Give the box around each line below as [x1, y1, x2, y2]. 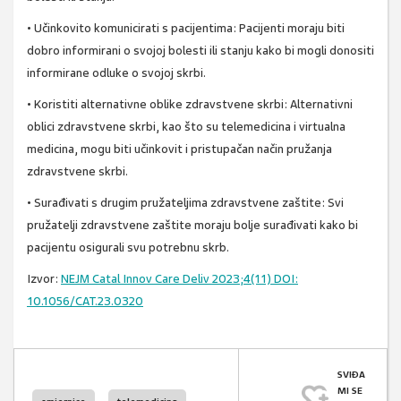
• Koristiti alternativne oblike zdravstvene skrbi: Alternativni [27, 97, 353, 113]
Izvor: [27, 271, 61, 287]
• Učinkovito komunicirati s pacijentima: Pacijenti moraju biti [27, 21, 345, 37]
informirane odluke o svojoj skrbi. [27, 65, 206, 81]
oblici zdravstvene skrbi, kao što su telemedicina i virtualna [27, 119, 346, 135]
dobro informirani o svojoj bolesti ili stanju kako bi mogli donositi [27, 43, 374, 59]
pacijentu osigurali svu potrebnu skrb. [27, 240, 229, 256]
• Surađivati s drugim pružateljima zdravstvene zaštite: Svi [27, 195, 344, 211]
